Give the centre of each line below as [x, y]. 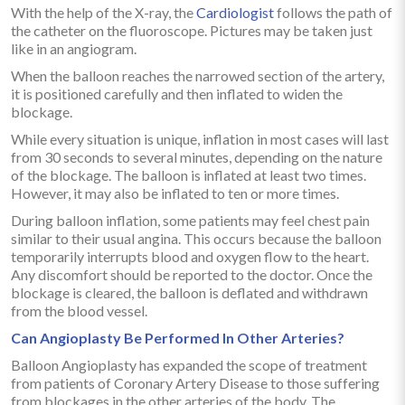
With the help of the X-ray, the [104, 12]
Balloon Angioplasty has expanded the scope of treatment [189, 364]
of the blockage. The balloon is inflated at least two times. [188, 174]
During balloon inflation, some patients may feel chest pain [190, 220]
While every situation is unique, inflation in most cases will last [200, 138]
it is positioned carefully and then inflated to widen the [177, 93]
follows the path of [333, 12]
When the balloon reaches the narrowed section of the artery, [198, 75]
